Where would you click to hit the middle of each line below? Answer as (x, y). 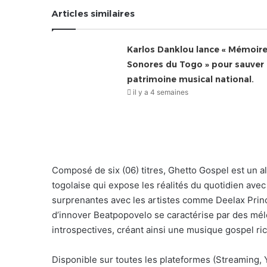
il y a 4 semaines (160, 92)
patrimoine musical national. (190, 79)
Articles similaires (93, 13)
